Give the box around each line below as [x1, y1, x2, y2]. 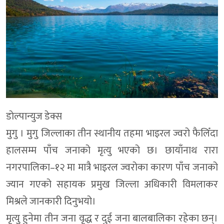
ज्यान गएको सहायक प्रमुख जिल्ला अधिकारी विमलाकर [6, 176, 218, 193]
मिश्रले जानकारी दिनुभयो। [6, 193, 96, 210]
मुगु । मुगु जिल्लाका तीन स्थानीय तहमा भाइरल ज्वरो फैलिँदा [6, 125, 218, 142]
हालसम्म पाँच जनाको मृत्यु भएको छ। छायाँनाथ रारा [6, 142, 218, 159]
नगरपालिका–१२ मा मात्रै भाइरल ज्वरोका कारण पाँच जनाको [6, 159, 218, 176]
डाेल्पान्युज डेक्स [6, 108, 62, 125]
